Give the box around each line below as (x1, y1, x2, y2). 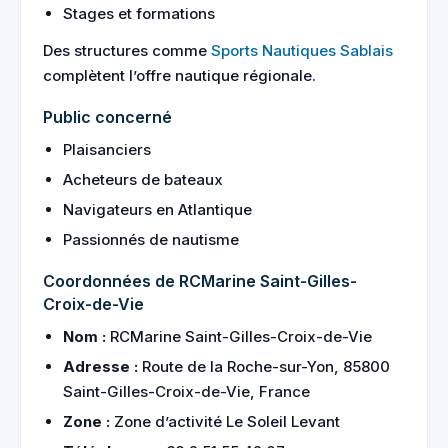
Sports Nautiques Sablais (211, 41, 393, 60)
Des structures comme (43, 41, 211, 60)
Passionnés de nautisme (63, 230, 239, 249)
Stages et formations (63, 4, 215, 23)
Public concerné (43, 107, 172, 127)
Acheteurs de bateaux (63, 170, 223, 189)
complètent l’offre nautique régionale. (43, 66, 316, 85)
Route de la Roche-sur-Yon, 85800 (138, 357, 390, 376)
